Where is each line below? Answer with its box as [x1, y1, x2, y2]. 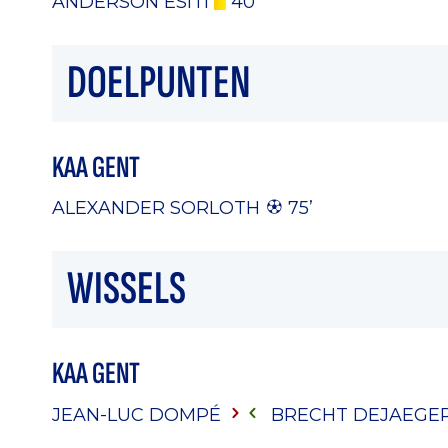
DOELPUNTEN [67, 54, 250, 111]
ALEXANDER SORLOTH [52, 197, 260, 219]
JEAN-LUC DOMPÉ [52, 403, 226, 425]
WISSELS [67, 261, 186, 318]
